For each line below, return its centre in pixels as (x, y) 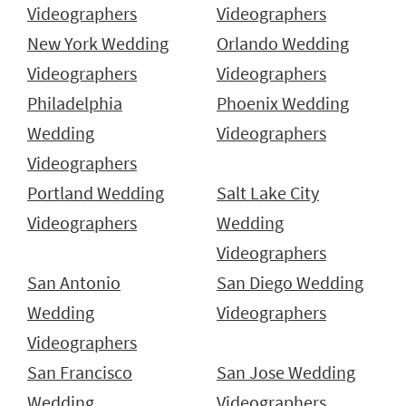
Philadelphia (75, 103)
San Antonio (74, 282)
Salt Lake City (268, 193)
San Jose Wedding (286, 372)
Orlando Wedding (283, 43)
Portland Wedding (96, 193)
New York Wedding (98, 43)
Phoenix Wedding (283, 103)
